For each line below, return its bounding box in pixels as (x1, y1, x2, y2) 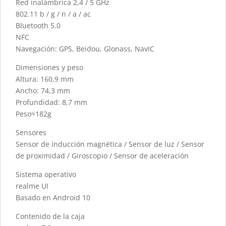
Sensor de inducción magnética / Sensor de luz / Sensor (16, 139, 204, 149)
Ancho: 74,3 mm (16, 86, 70, 96)
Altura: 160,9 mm (16, 74, 74, 84)
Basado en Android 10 (16, 193, 90, 203)
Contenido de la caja (16, 211, 85, 221)
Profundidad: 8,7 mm (16, 97, 87, 107)
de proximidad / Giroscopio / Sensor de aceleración (16, 151, 189, 161)
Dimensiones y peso (16, 63, 83, 73)
